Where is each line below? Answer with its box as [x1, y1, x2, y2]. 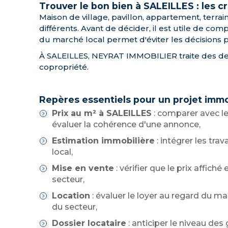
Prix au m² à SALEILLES [52, 108, 152, 118]
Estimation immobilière [52, 136, 155, 146]
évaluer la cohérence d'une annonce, [52, 120, 201, 129]
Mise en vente [52, 163, 114, 173]
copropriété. [39, 62, 89, 72]
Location [52, 191, 90, 201]
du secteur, [52, 202, 97, 212]
